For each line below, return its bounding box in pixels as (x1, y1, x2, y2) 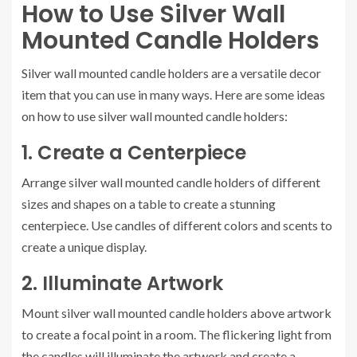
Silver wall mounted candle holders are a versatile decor (22, 65, 321, 80)
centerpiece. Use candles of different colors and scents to (22, 218, 332, 233)
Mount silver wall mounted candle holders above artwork (22, 305, 331, 320)
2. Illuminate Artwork (22, 270, 223, 296)
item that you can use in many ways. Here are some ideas (22, 87, 325, 102)
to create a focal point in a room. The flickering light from (22, 327, 331, 342)
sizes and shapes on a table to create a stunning (22, 196, 276, 211)
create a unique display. (22, 239, 147, 254)
